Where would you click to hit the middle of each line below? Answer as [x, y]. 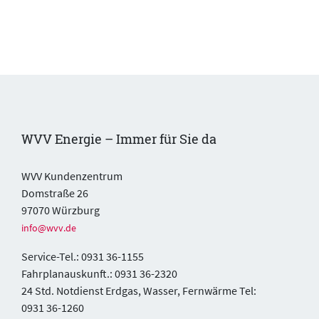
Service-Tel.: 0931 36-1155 [83, 256]
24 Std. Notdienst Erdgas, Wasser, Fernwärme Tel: [139, 290]
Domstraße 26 [55, 193]
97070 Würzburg [61, 210]
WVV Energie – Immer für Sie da [119, 138]
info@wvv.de [49, 228]
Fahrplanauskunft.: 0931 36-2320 [99, 273]
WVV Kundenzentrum [72, 176]
